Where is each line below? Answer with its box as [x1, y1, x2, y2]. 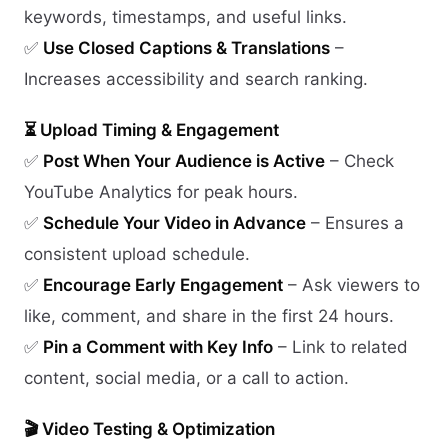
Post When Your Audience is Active [43, 150, 325, 171]
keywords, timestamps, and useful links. [24, 6, 347, 27]
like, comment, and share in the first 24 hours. [24, 305, 394, 326]
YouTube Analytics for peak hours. [24, 181, 298, 202]
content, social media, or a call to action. [24, 367, 349, 388]
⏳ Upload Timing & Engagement [24, 119, 279, 140]
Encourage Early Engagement [43, 274, 283, 295]
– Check [325, 150, 394, 171]
